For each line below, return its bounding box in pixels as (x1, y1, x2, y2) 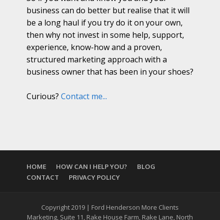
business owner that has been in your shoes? (27, 66, 193, 78)
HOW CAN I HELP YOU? (56, 163, 127, 171)
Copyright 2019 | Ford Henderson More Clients (41, 203, 179, 212)
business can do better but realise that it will (27, 5, 190, 16)
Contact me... (61, 91, 107, 102)
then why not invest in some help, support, (27, 29, 184, 41)
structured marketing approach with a (27, 54, 167, 65)
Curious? (27, 91, 61, 102)
